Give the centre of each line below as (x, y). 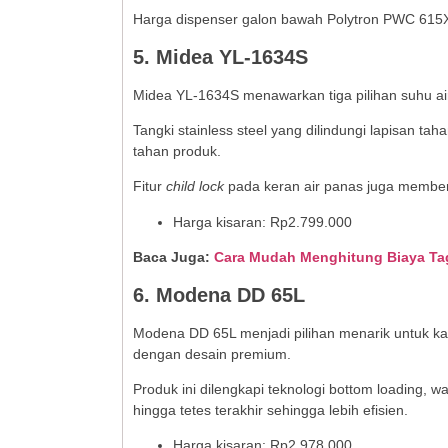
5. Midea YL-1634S (220, 56)
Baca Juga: (173, 257)
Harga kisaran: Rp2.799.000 (262, 221)
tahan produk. (177, 151)
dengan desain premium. (212, 353)
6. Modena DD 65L (219, 294)
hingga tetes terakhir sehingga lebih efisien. (270, 410)
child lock (195, 186)
